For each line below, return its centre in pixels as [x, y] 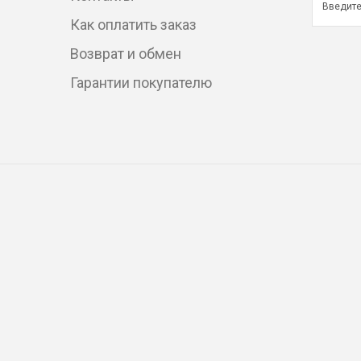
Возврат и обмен [126, 53]
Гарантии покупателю [141, 82]
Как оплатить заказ [133, 24]
